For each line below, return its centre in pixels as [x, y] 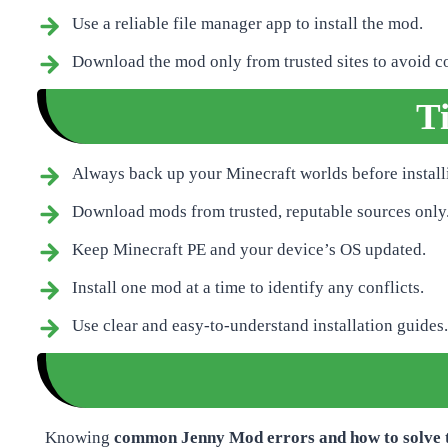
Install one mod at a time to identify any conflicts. [248, 287]
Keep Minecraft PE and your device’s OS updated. [249, 249]
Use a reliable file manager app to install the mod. [247, 23]
